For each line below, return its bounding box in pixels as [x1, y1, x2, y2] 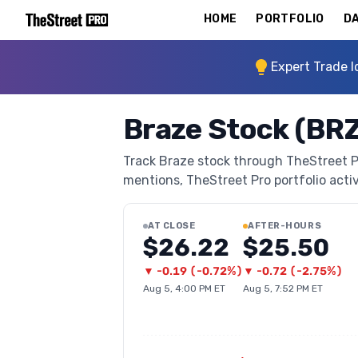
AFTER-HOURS [248, 221, 322, 231]
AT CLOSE [148, 221, 196, 231]
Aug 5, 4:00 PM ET [143, 283, 225, 294]
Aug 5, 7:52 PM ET [243, 283, 323, 294]
